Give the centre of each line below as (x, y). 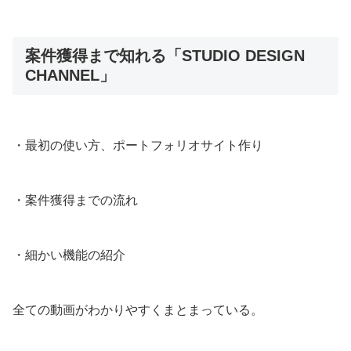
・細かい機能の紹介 (69, 255)
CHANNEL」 (70, 75)
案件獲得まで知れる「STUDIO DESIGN (165, 55)
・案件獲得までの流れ (75, 200)
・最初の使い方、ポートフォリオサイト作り (138, 145)
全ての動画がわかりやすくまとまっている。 (138, 309)
